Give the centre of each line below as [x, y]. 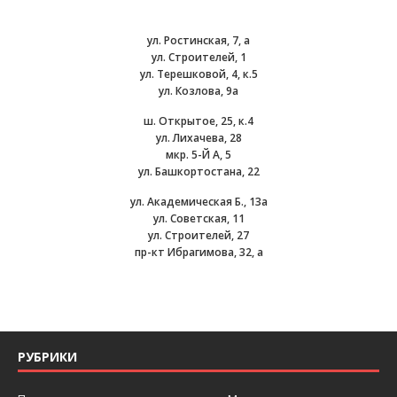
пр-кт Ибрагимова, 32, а [198, 252]
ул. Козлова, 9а [198, 91]
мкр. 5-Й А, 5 [198, 155]
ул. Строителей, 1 [198, 57]
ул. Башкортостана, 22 [198, 171]
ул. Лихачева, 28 [198, 138]
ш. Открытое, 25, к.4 [198, 121]
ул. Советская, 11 [198, 218]
